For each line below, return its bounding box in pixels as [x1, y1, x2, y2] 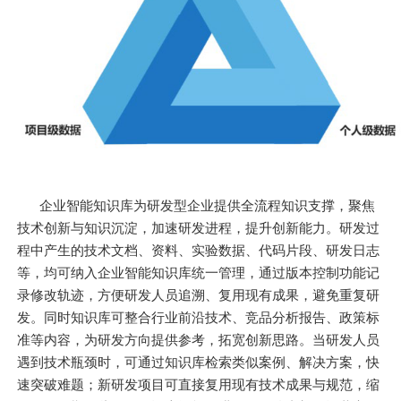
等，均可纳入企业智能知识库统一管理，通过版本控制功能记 [17, 265, 380, 281]
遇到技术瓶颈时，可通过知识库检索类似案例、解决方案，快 [17, 354, 380, 371]
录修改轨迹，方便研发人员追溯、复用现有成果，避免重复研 [17, 287, 380, 303]
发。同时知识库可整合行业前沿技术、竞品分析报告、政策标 [17, 310, 380, 326]
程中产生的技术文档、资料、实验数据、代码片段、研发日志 [17, 243, 380, 259]
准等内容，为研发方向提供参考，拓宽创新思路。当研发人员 [17, 332, 380, 348]
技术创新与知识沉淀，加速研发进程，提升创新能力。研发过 [17, 220, 380, 236]
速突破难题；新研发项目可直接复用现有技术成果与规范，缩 [17, 377, 380, 393]
